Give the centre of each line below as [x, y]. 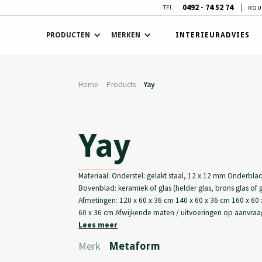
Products [121, 85]
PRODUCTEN [68, 35]
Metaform [134, 246]
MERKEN [126, 35]
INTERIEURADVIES [213, 35]
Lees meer [98, 225]
